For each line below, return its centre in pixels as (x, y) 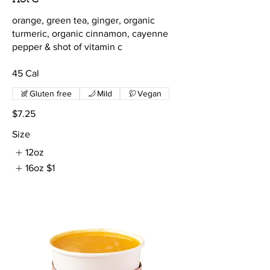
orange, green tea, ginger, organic (83, 20)
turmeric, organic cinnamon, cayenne (90, 33)
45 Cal (26, 73)
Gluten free (51, 93)
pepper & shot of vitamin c (67, 46)
